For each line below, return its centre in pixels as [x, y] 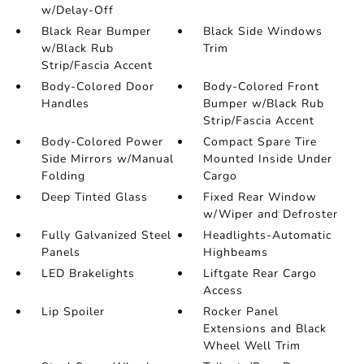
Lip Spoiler [73, 312]
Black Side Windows [263, 31]
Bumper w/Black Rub [264, 104]
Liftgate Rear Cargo [260, 273]
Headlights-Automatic [268, 235]
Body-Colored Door [97, 87]
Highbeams [236, 252]
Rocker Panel [241, 312]
